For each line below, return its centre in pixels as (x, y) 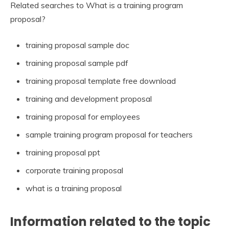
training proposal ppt (63, 153)
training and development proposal (89, 99)
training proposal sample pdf (77, 63)
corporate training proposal (74, 170)
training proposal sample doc (77, 45)
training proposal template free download (101, 81)
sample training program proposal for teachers (109, 135)
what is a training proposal (74, 188)
